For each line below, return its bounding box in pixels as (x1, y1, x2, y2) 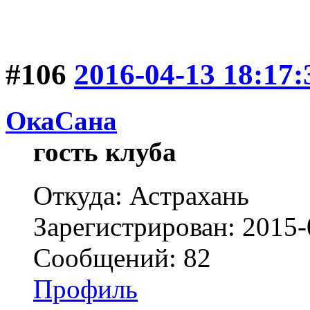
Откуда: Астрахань (33, 181, 249, 211)
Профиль (33, 274, 138, 304)
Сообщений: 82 (33, 243, 211, 273)
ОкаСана (6, 106, 117, 136)
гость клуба (33, 137, 176, 167)
